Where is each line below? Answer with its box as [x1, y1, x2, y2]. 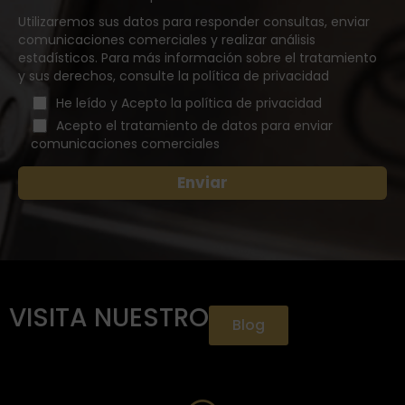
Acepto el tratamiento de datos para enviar [55, 117, 333, 136]
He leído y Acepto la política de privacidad [55, 94, 322, 113]
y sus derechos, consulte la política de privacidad [18, 67, 329, 86]
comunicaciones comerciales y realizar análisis [18, 31, 316, 50]
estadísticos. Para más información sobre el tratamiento [18, 49, 377, 68]
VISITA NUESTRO [9, 300, 209, 336]
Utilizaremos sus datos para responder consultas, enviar [18, 13, 370, 32]
